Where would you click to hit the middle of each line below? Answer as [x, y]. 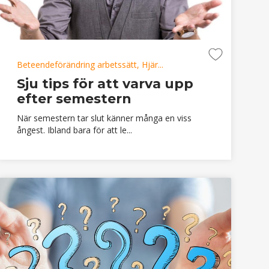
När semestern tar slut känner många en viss [104, 118]
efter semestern [74, 98]
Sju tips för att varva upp [105, 83]
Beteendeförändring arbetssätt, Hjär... [90, 64]
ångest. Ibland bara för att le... [74, 130]
